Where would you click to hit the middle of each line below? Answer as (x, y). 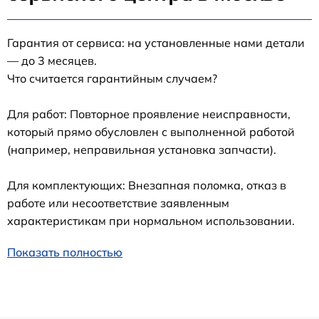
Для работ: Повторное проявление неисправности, (149, 114)
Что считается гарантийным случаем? (112, 79)
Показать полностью (65, 252)
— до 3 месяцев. (52, 61)
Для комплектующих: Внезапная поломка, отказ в (147, 185)
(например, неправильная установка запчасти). (142, 150)
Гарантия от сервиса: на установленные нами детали (156, 43)
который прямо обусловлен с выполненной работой (151, 132)
